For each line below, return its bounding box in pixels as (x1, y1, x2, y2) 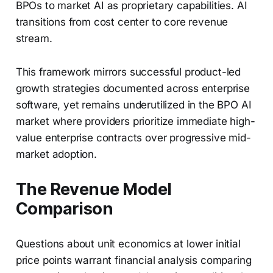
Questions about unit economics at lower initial (15, 238, 241, 250)
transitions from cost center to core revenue (15, 16, 229, 29)
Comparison (15, 199, 113, 219)
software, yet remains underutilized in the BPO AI (15, 99, 252, 112)
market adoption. (15, 148, 97, 161)
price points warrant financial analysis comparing (15, 254, 252, 267)
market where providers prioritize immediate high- (15, 115, 255, 128)
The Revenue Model (15, 179, 172, 200)
